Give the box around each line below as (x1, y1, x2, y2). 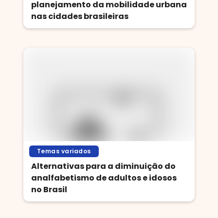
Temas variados (37, 147, 91, 155)
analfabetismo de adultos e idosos (31, 172, 177, 183)
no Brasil (31, 184, 67, 195)
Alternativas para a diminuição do (31, 161, 176, 172)
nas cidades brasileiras (31, 11, 128, 22)
